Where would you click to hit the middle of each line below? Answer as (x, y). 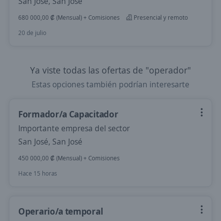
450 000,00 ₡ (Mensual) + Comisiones (69, 158)
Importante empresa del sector (74, 128)
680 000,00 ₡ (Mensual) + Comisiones (69, 18)
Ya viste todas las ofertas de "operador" (110, 70)
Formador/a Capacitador (68, 114)
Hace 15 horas (38, 173)
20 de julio (32, 33)
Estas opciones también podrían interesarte (110, 84)
